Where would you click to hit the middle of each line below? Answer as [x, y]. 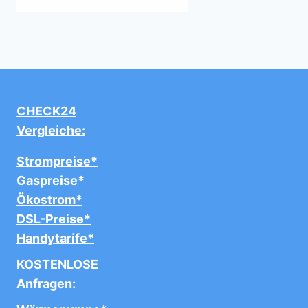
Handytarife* [55, 238]
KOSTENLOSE [57, 264]
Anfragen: [46, 284]
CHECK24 [46, 111]
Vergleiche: [51, 130]
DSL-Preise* [54, 219]
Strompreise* [57, 161]
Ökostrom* [49, 200]
